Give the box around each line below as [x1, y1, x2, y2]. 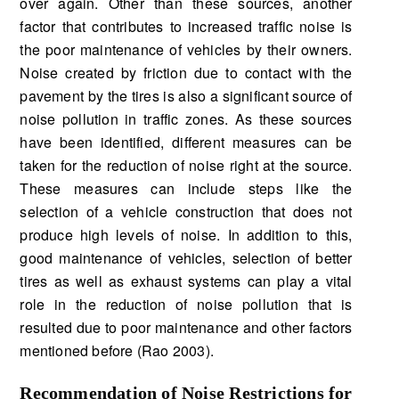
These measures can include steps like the [20, 177, 353, 199]
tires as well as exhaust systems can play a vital [20, 270, 353, 291]
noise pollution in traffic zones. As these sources [20, 108, 353, 129]
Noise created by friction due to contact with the [20, 61, 353, 83]
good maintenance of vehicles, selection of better [20, 247, 353, 268]
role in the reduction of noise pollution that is [20, 293, 353, 314]
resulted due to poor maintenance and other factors [20, 316, 353, 338]
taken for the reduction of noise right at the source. [20, 154, 353, 175]
